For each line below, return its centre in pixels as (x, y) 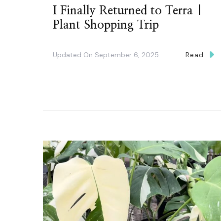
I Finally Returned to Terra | (128, 11)
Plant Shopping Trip (106, 25)
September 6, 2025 (127, 55)
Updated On (74, 55)
